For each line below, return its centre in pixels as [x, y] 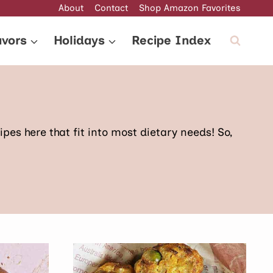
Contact [111, 8]
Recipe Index [171, 40]
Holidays [79, 40]
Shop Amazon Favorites [190, 8]
